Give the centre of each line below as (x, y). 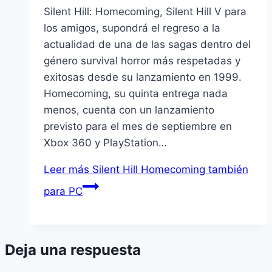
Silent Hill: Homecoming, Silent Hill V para (145, 12)
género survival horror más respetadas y (142, 61)
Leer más (66, 170)
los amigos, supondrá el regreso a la (132, 28)
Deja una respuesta (73, 250)
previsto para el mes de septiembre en (138, 127)
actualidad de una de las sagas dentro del (147, 45)
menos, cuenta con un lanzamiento (129, 110)
